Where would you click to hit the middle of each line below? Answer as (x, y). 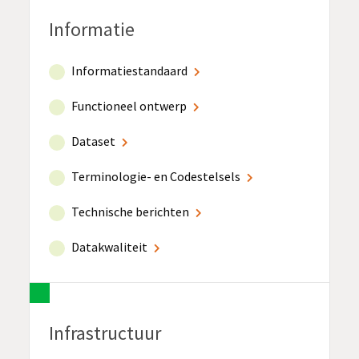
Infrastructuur (105, 333)
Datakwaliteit (109, 246)
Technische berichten (130, 211)
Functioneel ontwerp (129, 105)
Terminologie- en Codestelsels (156, 176)
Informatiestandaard (129, 70)
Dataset (93, 141)
